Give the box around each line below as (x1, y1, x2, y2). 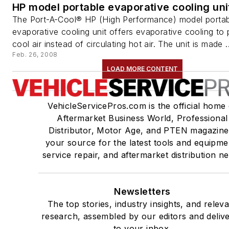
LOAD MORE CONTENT (106, 64, 178, 73)
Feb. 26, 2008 (12, 50, 58, 58)
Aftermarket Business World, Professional (57, 112, 228, 123)
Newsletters (114, 186, 171, 197)
